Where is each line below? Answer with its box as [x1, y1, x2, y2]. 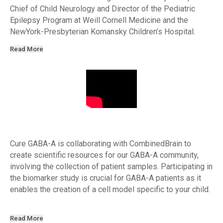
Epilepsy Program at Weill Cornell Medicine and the [10, 15, 188, 25]
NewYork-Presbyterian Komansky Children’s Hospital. [10, 27, 195, 37]
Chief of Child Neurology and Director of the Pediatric [10, 4, 195, 14]
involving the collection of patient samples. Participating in [10, 161, 213, 171]
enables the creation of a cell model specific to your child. [10, 184, 212, 194]
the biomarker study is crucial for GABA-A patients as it [10, 173, 201, 183]
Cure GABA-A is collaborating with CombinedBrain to [10, 138, 191, 148]
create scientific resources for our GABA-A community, [10, 150, 199, 160]
